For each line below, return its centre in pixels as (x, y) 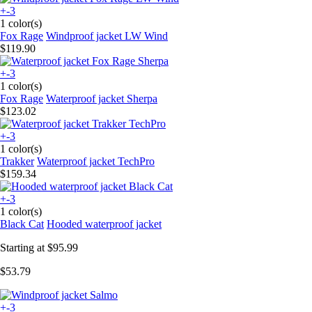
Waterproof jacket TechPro (96, 161)
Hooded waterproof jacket (104, 224)
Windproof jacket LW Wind (107, 36)
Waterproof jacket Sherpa (102, 98)
